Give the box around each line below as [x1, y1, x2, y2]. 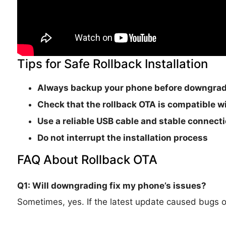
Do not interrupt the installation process [37, 132, 208, 143]
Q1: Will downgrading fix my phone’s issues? [17, 180, 206, 191]
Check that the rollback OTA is [37, 99, 167, 109]
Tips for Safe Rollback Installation [17, 56, 208, 71]
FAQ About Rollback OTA [17, 152, 157, 167]
